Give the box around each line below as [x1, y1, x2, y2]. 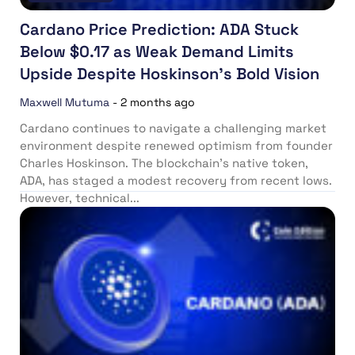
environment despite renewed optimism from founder [20, 137, 333, 153]
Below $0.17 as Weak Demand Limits [20, 40, 294, 62]
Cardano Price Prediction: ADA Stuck [20, 18, 299, 40]
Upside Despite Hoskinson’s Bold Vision [20, 63, 319, 84]
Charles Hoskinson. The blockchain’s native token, [20, 155, 308, 170]
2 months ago [120, 94, 195, 109]
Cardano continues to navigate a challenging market [20, 120, 326, 136]
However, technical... [20, 189, 139, 205]
